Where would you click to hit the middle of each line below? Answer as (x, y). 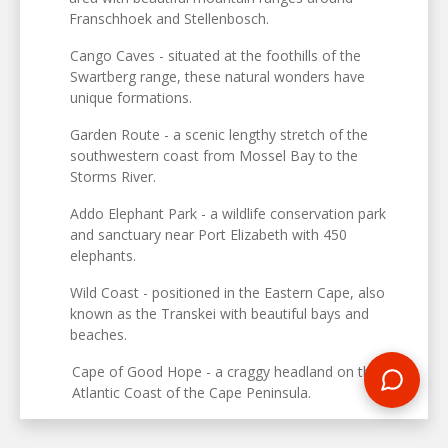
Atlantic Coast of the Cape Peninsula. (191, 393)
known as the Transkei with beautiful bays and (220, 314)
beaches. (99, 335)
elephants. (103, 256)
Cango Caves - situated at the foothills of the (215, 56)
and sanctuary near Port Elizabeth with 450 (209, 235)
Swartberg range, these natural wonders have (217, 77)
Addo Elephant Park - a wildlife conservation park (228, 214)
